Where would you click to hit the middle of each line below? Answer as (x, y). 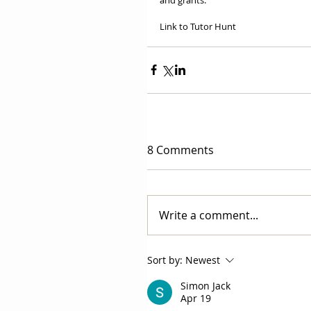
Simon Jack (205, 285)
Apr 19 (196, 298)
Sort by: (165, 260)
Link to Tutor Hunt (198, 26)
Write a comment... (209, 215)
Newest (203, 260)
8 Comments (180, 150)
